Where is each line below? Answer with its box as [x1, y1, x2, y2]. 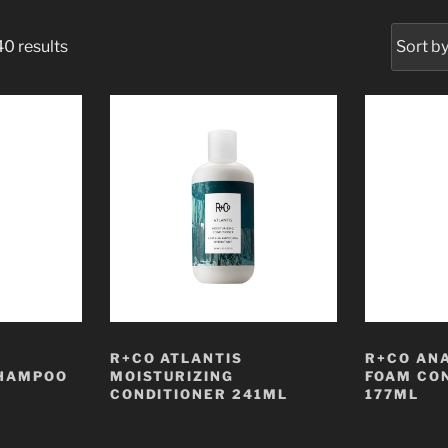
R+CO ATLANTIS [109, 349, 244, 366]
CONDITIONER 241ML [109, 385, 288, 402]
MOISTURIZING [109, 367, 235, 384]
